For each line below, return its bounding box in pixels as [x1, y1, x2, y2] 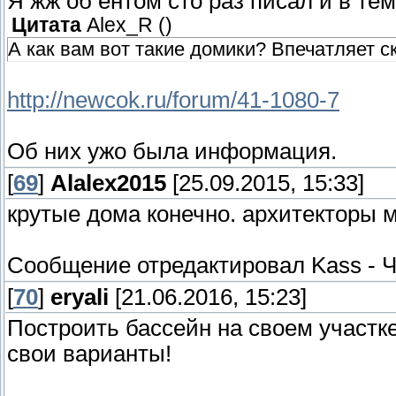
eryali [50, 285, 109, 310]
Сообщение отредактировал [7, 253, 311, 278]
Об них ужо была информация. [7, 139, 337, 164]
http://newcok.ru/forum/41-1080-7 [7, 88, 339, 113]
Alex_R [87, 14, 153, 37]
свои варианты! [7, 341, 171, 367]
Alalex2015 [50, 171, 166, 196]
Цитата [11, 14, 81, 37]
